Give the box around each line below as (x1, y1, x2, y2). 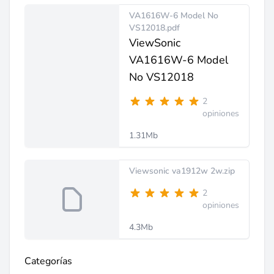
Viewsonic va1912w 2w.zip (129, 165, 235, 177)
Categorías (24, 254, 72, 268)
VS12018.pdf (129, 22, 180, 34)
